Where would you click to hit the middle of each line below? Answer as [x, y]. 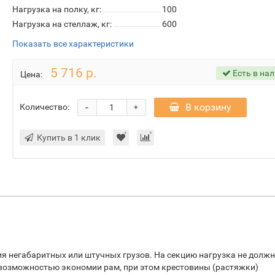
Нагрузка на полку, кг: [56, 9]
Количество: [44, 107]
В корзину [208, 107]
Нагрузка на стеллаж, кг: [62, 24]
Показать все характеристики [73, 44]
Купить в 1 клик [68, 137]
